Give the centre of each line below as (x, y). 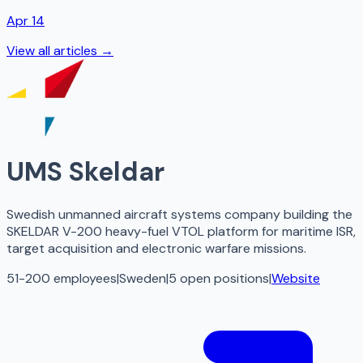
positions (241, 279)
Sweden (143, 279)
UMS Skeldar (85, 171)
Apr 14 (26, 21)
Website (296, 279)
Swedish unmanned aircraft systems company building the (179, 215)
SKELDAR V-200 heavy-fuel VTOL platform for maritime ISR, (181, 232)
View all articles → (60, 51)
